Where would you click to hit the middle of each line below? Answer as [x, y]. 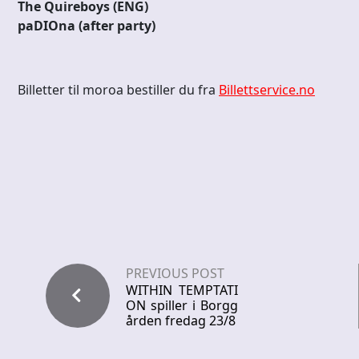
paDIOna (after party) [87, 26]
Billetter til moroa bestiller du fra [118, 90]
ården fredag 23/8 [181, 321]
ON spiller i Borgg [182, 306]
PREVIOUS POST [175, 274]
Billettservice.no [267, 90]
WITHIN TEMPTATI [182, 290]
